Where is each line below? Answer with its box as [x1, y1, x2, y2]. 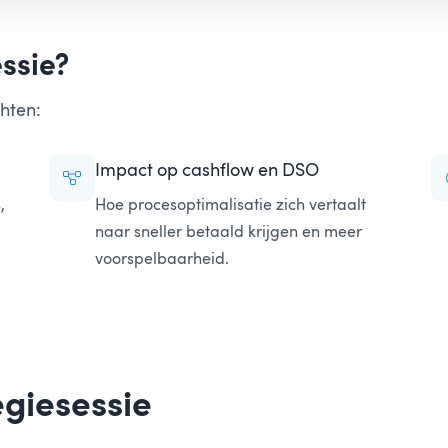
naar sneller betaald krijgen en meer [95, 221, 363, 241]
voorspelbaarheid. [95, 248, 230, 268]
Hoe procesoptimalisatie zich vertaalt [95, 194, 367, 214]
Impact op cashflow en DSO [95, 158, 320, 180]
